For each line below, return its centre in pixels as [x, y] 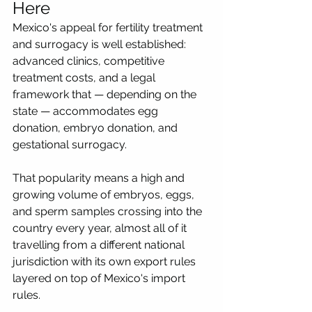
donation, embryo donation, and [96, 127]
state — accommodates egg [87, 111]
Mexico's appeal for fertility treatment [109, 27]
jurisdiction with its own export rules [106, 261]
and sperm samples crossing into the [109, 211]
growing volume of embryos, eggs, [105, 194]
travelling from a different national [100, 244]
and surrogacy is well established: [101, 44]
